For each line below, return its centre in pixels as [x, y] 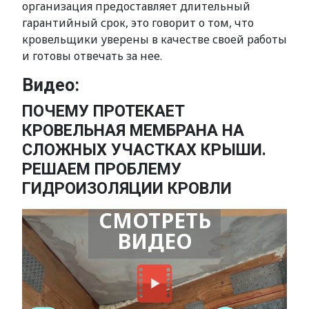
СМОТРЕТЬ [154, 221]
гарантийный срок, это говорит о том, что [138, 23]
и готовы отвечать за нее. [92, 56]
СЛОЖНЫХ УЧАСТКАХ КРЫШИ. [144, 150]
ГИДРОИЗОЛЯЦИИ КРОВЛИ [127, 188]
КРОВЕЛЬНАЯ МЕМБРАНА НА [133, 130]
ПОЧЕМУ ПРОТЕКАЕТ [103, 111]
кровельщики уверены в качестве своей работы [154, 39]
